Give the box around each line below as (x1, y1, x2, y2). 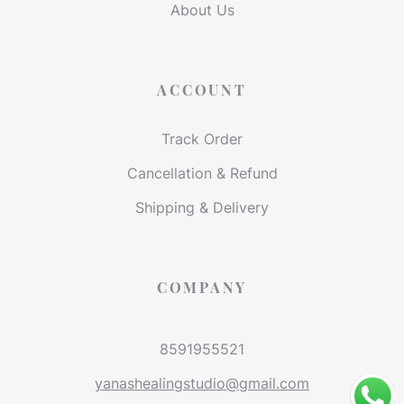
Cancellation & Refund (126, 164, 278, 182)
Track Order (161, 130, 243, 148)
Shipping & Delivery (135, 198, 269, 216)
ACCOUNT (157, 80, 247, 99)
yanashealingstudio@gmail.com (95, 374, 309, 392)
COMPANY (156, 278, 248, 297)
